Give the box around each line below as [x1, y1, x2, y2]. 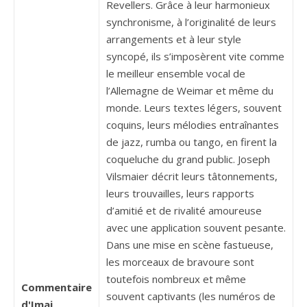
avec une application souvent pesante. [106, 221, 286, 235]
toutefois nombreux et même [106, 272, 246, 286]
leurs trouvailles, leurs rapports [106, 186, 254, 201]
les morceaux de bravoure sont [106, 255, 254, 269]
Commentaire [21, 280, 92, 295]
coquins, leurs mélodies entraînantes [106, 118, 279, 132]
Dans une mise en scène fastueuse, [106, 238, 273, 252]
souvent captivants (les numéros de [106, 289, 275, 304]
